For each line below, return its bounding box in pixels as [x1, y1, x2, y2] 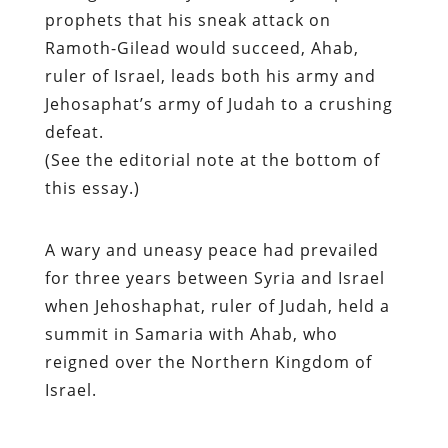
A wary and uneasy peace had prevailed [44, 238, 379, 261]
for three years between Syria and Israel [44, 266, 385, 289]
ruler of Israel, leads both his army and [44, 64, 376, 87]
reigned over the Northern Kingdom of [44, 350, 372, 373]
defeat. [44, 120, 104, 143]
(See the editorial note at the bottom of [44, 148, 380, 171]
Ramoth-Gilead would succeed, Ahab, [44, 36, 359, 59]
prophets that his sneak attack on [44, 8, 331, 31]
